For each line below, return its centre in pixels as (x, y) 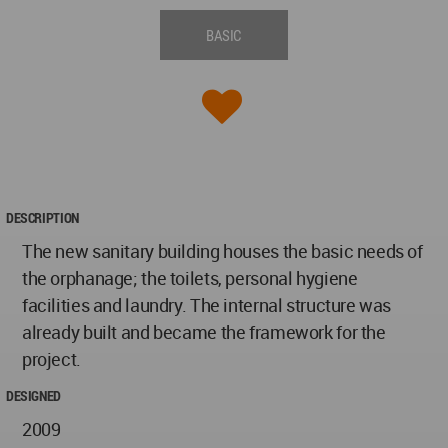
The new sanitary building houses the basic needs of (222, 251)
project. (51, 359)
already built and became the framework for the (204, 332)
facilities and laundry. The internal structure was (207, 305)
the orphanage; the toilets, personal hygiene (190, 278)
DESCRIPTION (42, 218)
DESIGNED (33, 396)
